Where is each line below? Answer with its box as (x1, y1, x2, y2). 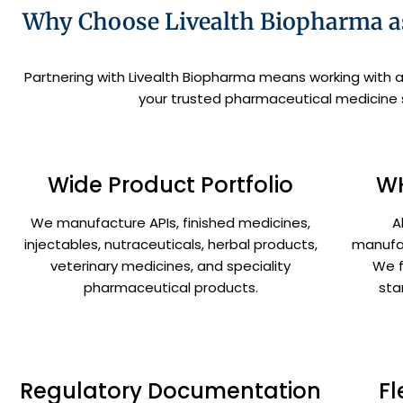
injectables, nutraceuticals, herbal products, (23, 235, 318, 255)
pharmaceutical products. (83, 278, 258, 298)
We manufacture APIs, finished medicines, (31, 213, 311, 233)
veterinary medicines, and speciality (50, 256, 291, 276)
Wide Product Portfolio (48, 170, 294, 201)
